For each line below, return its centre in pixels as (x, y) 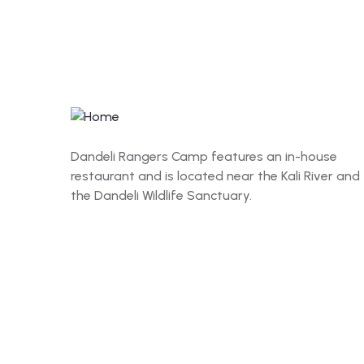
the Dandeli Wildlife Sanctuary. (161, 195)
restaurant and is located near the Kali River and (215, 176)
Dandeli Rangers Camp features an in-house (204, 156)
